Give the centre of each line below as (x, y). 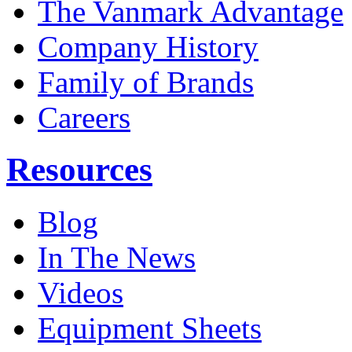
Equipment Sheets (150, 328)
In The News (117, 258)
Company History (148, 46)
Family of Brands (146, 82)
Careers (84, 117)
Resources (79, 170)
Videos (81, 293)
